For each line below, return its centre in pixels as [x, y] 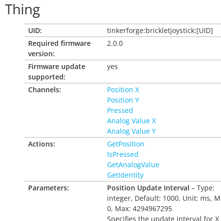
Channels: [45, 90]
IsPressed [123, 154]
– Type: [202, 188]
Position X [123, 90]
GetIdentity [125, 175]
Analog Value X [131, 121]
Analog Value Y [131, 131]
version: [41, 54]
